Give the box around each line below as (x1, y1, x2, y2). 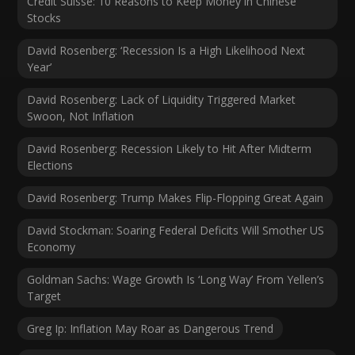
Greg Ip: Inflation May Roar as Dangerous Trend (27, 321, 274, 337)
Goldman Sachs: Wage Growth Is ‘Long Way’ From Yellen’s (27, 272, 325, 288)
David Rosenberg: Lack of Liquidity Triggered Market (27, 92, 296, 108)
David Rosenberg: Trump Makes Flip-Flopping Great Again (27, 190, 324, 206)
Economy (27, 239, 76, 255)
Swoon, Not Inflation (27, 109, 135, 124)
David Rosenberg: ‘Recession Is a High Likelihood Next (27, 43, 306, 59)
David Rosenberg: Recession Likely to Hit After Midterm (27, 141, 312, 157)
